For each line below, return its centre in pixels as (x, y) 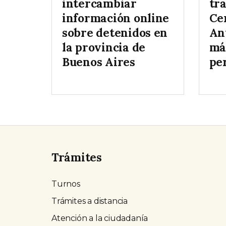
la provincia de (104, 47)
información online (116, 18)
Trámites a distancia (90, 201)
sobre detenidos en (115, 33)
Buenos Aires (99, 62)
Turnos (66, 184)
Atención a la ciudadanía (100, 218)
